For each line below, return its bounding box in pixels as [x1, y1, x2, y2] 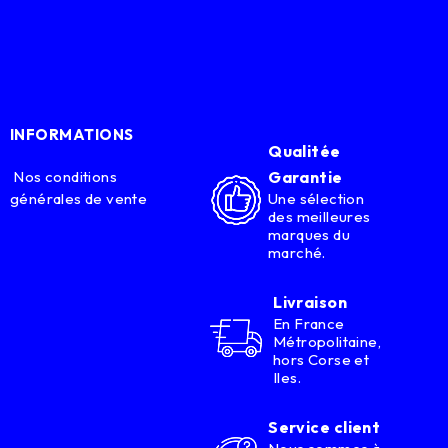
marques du [268, 224, 351, 244]
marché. [268, 242, 326, 262]
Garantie [268, 166, 343, 187]
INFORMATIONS [9, 124, 134, 144]
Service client [268, 416, 381, 437]
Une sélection [268, 188, 365, 208]
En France [273, 313, 345, 333]
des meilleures [268, 206, 371, 226]
